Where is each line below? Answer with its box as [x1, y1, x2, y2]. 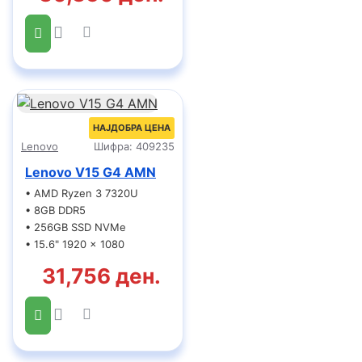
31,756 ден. [42, 263, 162, 288]
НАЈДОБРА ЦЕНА [92, 122, 170, 133]
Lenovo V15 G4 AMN [25, 164, 156, 180]
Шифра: [93, 140, 133, 153]
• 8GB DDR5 [25, 204, 86, 217]
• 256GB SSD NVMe [25, 221, 126, 234]
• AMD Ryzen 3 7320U [25, 187, 138, 200]
